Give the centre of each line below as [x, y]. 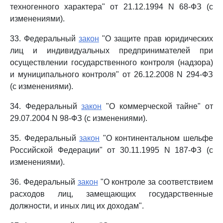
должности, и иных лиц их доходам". [77, 206]
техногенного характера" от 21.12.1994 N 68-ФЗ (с [111, 7]
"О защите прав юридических [156, 39]
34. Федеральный [46, 106]
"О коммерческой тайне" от [158, 106]
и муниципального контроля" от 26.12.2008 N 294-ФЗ [111, 74]
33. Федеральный [44, 39]
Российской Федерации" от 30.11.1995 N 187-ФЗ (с [111, 150]
